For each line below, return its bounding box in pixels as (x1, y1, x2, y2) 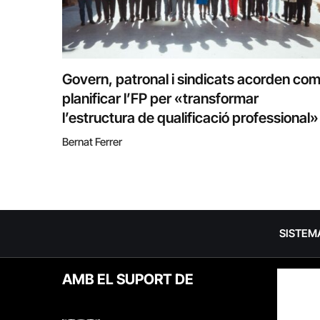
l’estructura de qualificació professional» (62, 109, 319, 126)
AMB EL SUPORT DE (62, 270, 194, 288)
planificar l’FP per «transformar (62, 89, 259, 107)
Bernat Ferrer (62, 134, 122, 149)
